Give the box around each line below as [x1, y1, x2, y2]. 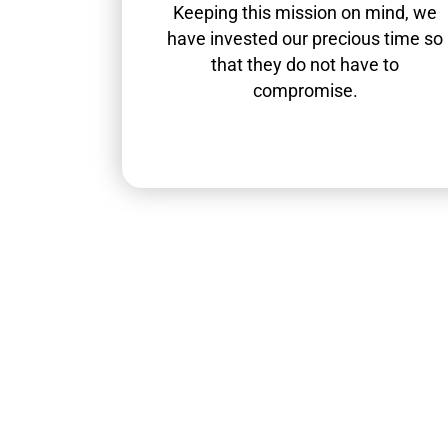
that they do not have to [211, 54, 400, 76]
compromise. [252, 80, 358, 102]
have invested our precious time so [167, 28, 444, 50]
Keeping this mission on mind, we [173, 2, 438, 24]
